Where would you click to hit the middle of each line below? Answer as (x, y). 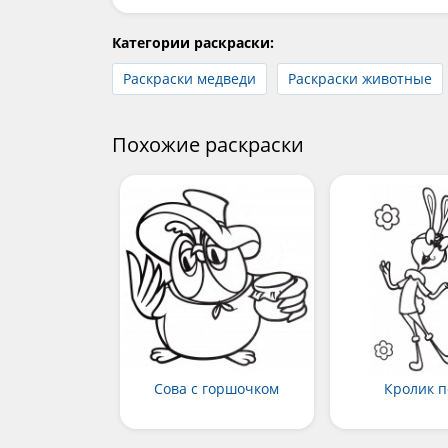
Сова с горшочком (217, 389)
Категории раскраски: (193, 43)
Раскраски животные (360, 79)
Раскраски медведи (189, 79)
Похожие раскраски (208, 145)
